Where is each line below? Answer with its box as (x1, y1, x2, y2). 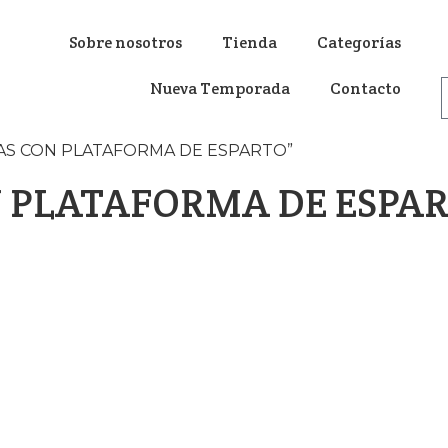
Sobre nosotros (68, 32, 182, 53)
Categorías (316, 32, 401, 53)
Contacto (329, 78, 401, 99)
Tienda (221, 32, 277, 53)
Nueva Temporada (149, 78, 290, 99)
